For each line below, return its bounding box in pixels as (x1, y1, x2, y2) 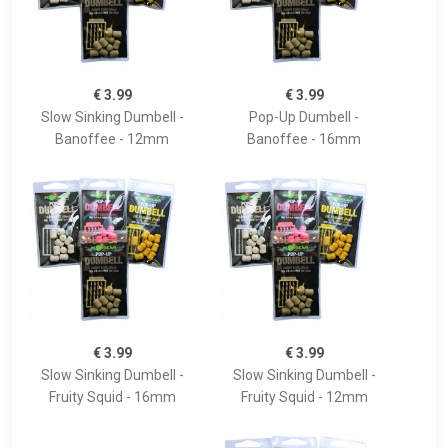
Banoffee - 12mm (55, 131, 169, 148)
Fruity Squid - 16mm (48, 389, 176, 406)
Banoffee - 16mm (247, 131, 361, 148)
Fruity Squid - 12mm (240, 389, 368, 406)
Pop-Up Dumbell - (249, 109, 359, 126)
